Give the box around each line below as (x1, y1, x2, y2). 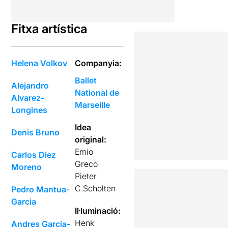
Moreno (11, 162, 42, 172)
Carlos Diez (11, 150, 56, 160)
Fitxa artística (11, 21, 88, 36)
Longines (11, 105, 48, 115)
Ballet (75, 75, 97, 85)
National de (75, 88, 120, 98)
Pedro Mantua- (11, 184, 70, 194)
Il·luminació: (75, 206, 121, 216)
